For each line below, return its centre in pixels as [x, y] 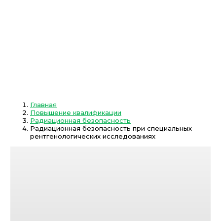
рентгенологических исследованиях [93, 136]
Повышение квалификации [76, 112]
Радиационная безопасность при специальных [111, 128]
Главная [43, 104]
